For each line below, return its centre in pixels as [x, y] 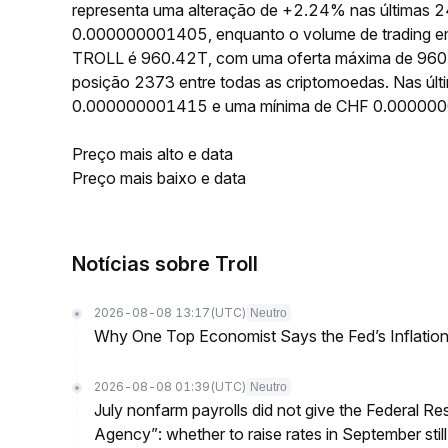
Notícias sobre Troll [165, 264]
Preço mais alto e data [152, 154]
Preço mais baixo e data [159, 178]
